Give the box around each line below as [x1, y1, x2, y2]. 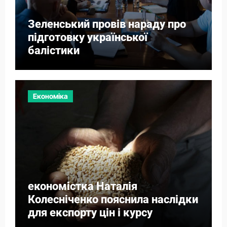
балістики [27, 44, 80, 57]
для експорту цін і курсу [27, 206, 153, 219]
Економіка [32, 91, 68, 100]
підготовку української [27, 31, 147, 44]
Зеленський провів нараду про [27, 18, 186, 31]
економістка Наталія [27, 179, 137, 193]
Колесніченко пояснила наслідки [27, 193, 198, 206]
